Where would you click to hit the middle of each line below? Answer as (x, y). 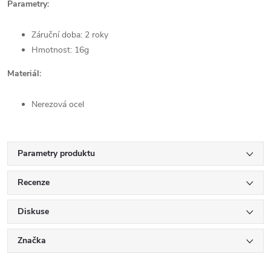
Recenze (34, 182)
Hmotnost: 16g (60, 50)
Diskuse (33, 211)
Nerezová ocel (58, 104)
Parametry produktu (56, 153)
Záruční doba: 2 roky (70, 34)
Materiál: (24, 73)
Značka (32, 240)
